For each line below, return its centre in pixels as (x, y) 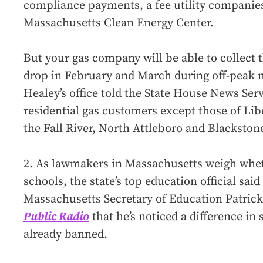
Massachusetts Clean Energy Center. (119, 23)
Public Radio (56, 217)
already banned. (65, 234)
